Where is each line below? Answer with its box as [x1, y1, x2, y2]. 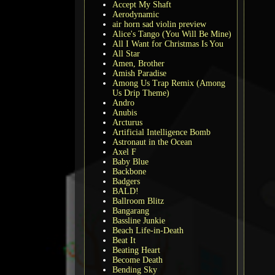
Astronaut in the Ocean [112, 137, 192, 147]
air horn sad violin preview [112, 19, 206, 29]
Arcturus [112, 117, 142, 127]
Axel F [112, 147, 136, 157]
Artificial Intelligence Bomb [112, 127, 211, 137]
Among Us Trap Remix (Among [112, 78, 225, 88]
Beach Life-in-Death [112, 225, 184, 235]
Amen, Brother [112, 58, 165, 68]
